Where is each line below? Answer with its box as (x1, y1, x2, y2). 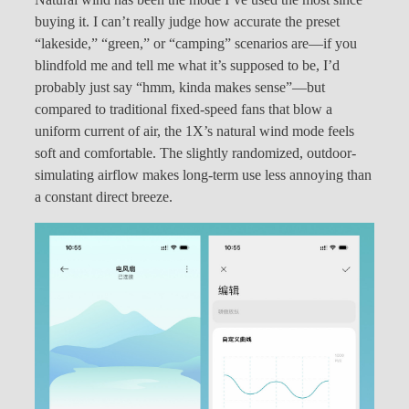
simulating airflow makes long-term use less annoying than (35, 166, 372, 184)
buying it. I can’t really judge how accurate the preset (35, 13, 340, 30)
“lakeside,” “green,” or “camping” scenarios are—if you (35, 35, 357, 52)
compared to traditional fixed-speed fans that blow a (35, 100, 332, 118)
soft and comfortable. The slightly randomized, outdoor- (35, 144, 356, 162)
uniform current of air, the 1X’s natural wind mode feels (35, 122, 354, 140)
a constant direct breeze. (35, 188, 173, 205)
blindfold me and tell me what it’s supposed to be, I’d (35, 57, 340, 74)
